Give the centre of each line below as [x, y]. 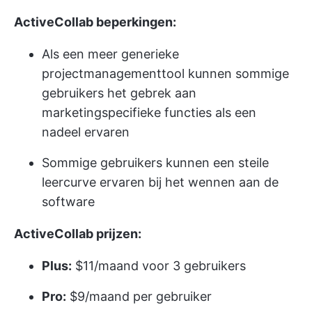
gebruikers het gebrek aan [119, 93]
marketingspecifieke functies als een [149, 112]
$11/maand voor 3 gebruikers [159, 265]
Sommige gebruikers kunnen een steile [155, 162]
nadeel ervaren [86, 132]
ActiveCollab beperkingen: [95, 22]
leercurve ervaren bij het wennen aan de [160, 182]
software [68, 201]
